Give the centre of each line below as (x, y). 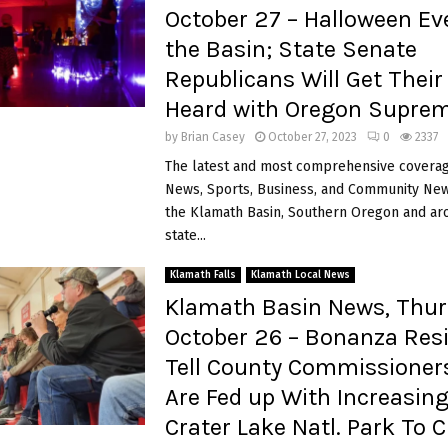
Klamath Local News (300, 274)
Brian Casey (212, 136)
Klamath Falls (202, 274)
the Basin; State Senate (290, 48)
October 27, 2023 (312, 136)
